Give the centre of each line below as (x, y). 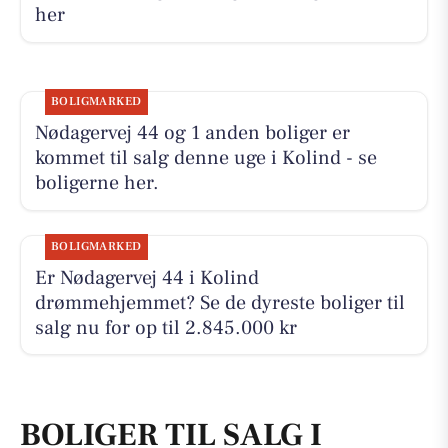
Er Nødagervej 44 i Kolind (146, 277)
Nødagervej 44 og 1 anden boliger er (192, 133)
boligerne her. (96, 183)
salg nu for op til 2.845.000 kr (165, 327)
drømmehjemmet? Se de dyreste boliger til (219, 302)
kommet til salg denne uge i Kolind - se (205, 158)
